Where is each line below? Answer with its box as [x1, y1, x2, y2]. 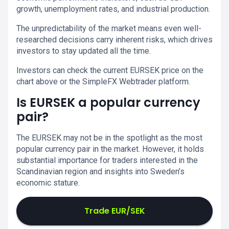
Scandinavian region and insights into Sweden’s [16, 167, 185, 176]
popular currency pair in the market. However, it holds [16, 144, 204, 154]
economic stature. [16, 178, 80, 188]
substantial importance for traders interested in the [16, 155, 198, 165]
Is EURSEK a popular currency [16, 94, 200, 111]
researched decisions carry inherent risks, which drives [16, 35, 213, 44]
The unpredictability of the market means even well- [16, 24, 201, 33]
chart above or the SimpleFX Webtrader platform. [16, 77, 190, 86]
